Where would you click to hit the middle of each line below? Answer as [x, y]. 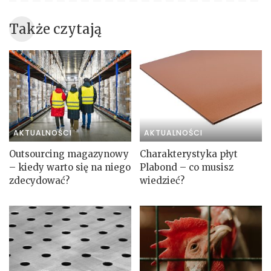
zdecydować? [39, 181]
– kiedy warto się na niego [70, 168]
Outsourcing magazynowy [69, 154]
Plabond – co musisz [187, 168]
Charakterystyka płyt [189, 154]
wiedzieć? [162, 181]
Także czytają [55, 29]
